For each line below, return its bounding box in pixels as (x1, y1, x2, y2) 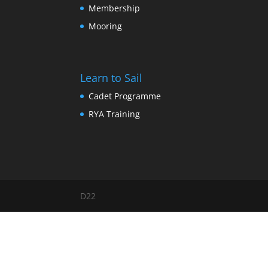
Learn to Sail (80, 70, 143, 85)
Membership (89, 2, 141, 14)
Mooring (89, 20, 123, 32)
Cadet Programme (89, 90, 162, 102)
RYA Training (89, 108, 141, 120)
